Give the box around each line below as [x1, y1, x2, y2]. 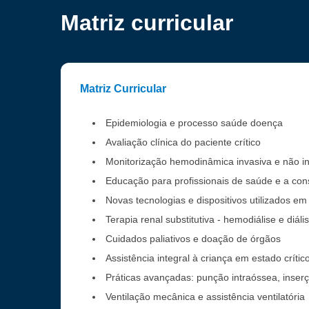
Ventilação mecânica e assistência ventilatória [106, 291, 305, 302]
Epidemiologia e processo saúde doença [106, 117, 283, 128]
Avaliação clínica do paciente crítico [106, 137, 261, 148]
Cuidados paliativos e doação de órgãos [106, 233, 283, 244]
